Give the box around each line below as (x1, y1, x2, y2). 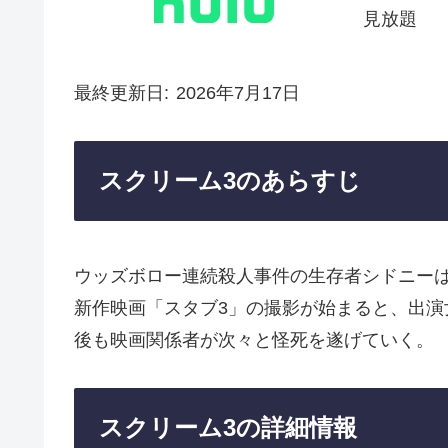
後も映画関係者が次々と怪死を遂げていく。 (74, 329, 434, 350)
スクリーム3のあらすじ (99, 167, 361, 195)
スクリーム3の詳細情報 (99, 414, 357, 442)
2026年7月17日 (176, 82, 301, 103)
